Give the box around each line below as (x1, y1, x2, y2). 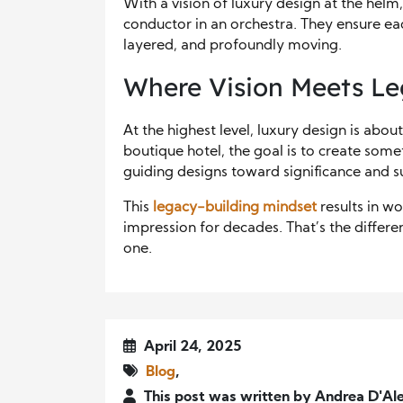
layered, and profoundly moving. (123, 39, 342, 54)
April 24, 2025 (140, 340, 241, 355)
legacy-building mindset (153, 201, 317, 216)
